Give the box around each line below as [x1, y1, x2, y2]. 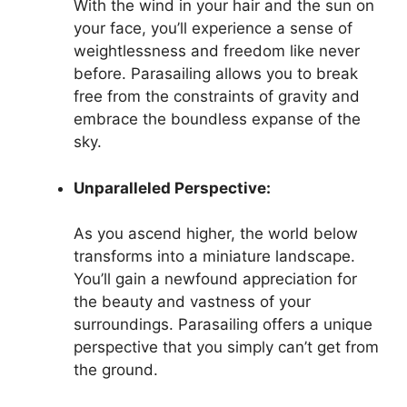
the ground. [74, 361, 158, 379]
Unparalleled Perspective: [74, 178, 271, 197]
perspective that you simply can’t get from [74, 338, 379, 356]
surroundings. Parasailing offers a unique [74, 315, 372, 333]
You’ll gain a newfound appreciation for [74, 270, 357, 288]
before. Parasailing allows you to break [74, 65, 358, 83]
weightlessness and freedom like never [74, 42, 360, 60]
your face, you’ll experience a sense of [74, 19, 352, 37]
